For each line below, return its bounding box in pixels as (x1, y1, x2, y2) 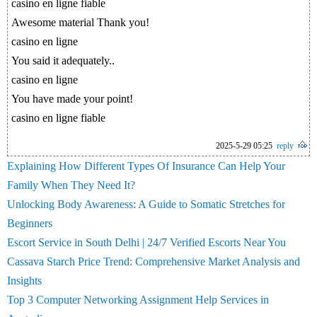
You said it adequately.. (11, 54, 115, 67)
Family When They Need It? (7, 179, 135, 191)
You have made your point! (11, 93, 133, 105)
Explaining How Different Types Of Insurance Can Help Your (7, 160, 285, 172)
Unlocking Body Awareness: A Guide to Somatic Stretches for (7, 198, 285, 210)
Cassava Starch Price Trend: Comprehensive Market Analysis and (7, 255, 300, 267)
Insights (7, 275, 42, 287)
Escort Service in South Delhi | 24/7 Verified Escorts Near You (7, 236, 286, 248)
